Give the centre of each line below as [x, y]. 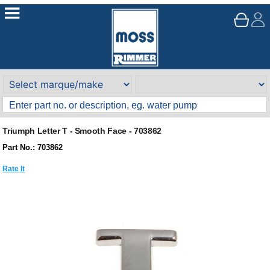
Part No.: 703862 [33, 147]
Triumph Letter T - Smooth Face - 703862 [82, 131]
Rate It [14, 168]
